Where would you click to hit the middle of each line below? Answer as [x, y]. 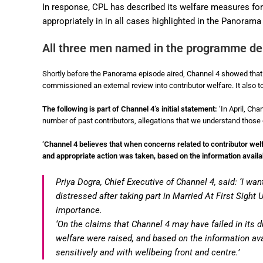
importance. [79, 210]
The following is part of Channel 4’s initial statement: [131, 109]
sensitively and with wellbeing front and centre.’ [148, 253]
